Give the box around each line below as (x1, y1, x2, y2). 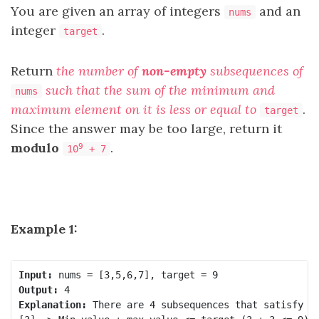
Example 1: (11, 221, 78, 237)
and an (256, 3, 300, 19)
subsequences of (206, 63, 303, 79)
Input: (18, 268, 53, 281)
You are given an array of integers (11, 3, 224, 19)
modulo (11, 140, 59, 156)
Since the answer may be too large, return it (11, 120, 282, 137)
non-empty (142, 63, 206, 79)
